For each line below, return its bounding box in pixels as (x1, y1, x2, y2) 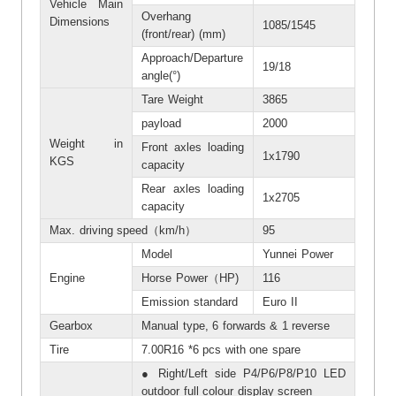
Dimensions (49, 14, 110, 28)
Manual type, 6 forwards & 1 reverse (141, 318, 331, 332)
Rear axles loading (141, 181, 245, 195)
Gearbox (49, 318, 94, 332)
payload (141, 116, 182, 130)
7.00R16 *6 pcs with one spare (141, 342, 301, 356)
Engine (49, 270, 86, 285)
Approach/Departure (141, 50, 244, 65)
